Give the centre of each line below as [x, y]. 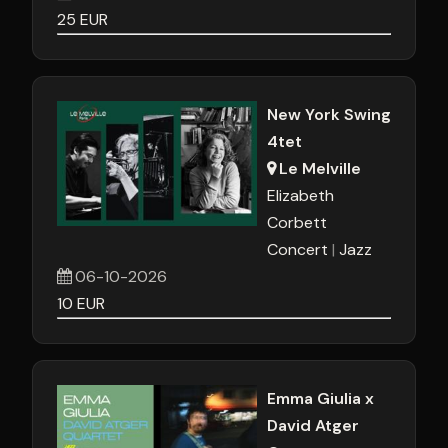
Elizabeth [300, 195]
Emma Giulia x [320, 398]
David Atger [313, 425]
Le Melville [320, 168]
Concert [297, 249]
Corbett [297, 222]
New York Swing [329, 114]
